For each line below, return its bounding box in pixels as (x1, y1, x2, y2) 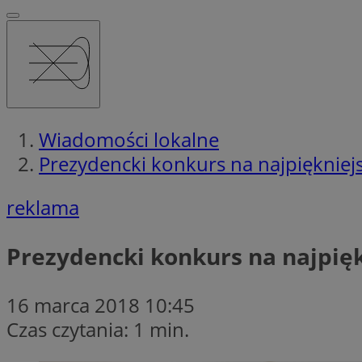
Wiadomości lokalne (39, 125, 219, 153)
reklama (6, 193, 79, 221)
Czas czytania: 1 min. (6, 315, 189, 343)
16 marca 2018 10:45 (6, 291, 195, 318)
